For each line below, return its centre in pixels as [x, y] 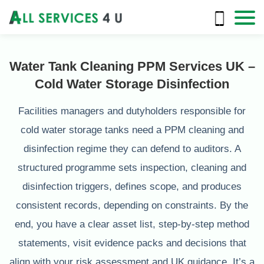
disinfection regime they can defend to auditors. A [132, 149]
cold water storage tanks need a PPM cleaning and [132, 130]
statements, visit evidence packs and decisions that [132, 243]
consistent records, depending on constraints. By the [132, 205]
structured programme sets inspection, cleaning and [132, 168]
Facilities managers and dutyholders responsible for [132, 111]
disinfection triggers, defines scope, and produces [132, 187]
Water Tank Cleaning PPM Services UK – [132, 66]
